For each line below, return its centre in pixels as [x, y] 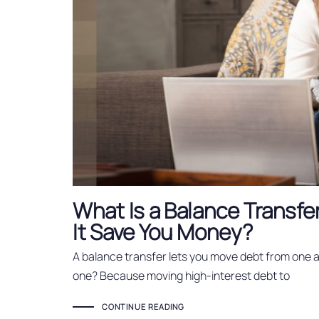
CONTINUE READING [143, 307]
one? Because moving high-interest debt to [181, 275]
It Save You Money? [163, 232]
